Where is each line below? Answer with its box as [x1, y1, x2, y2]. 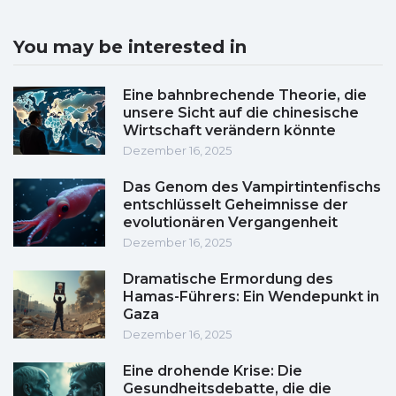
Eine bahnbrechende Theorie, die [123, 87, 367, 104]
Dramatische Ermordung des [123, 270, 333, 288]
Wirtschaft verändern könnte [123, 122, 336, 140]
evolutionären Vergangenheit [123, 214, 338, 232]
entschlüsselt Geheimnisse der [123, 196, 348, 214]
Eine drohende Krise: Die [123, 362, 302, 380]
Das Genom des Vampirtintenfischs [123, 179, 381, 196]
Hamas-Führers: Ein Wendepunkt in [123, 288, 379, 306]
